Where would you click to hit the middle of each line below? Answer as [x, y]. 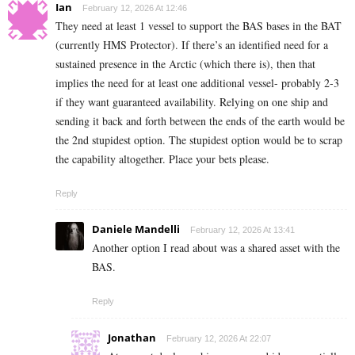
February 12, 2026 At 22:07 [219, 338]
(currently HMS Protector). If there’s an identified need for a [192, 44]
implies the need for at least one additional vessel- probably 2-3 [197, 82]
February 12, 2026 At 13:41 [242, 229]
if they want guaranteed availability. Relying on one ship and [192, 101]
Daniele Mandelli [136, 229]
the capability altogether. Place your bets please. [162, 158]
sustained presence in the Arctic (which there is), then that [185, 63]
